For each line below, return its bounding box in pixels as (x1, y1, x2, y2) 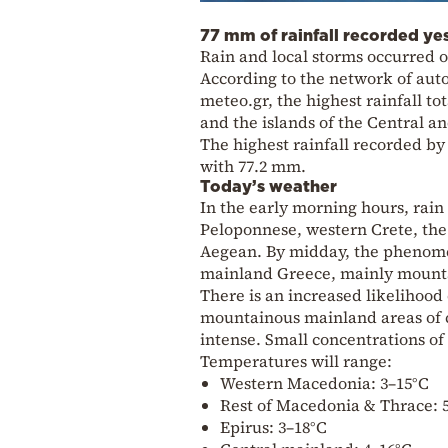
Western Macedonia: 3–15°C (220, 371, 429, 394)
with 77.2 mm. (200, 154, 306, 177)
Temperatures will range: (200, 349, 392, 372)
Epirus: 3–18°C (220, 415, 327, 438)
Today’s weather (200, 176, 337, 195)
